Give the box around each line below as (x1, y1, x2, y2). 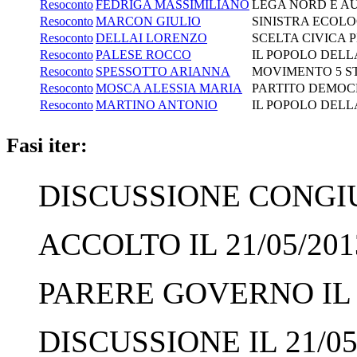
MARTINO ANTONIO (96, 97, 218, 112)
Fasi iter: (6, 133, 88, 157)
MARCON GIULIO (96, 14, 201, 28)
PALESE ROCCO (96, 47, 191, 61)
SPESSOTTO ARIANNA (96, 64, 230, 78)
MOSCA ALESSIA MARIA (96, 80, 242, 95)
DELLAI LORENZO (96, 30, 207, 45)
